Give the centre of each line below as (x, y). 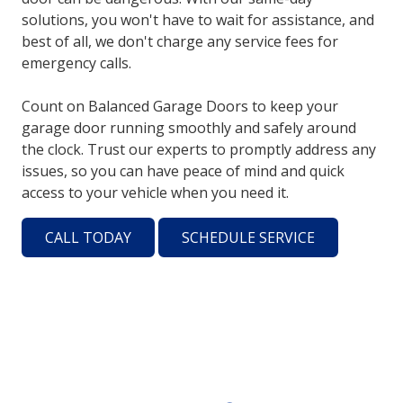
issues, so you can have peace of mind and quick (183, 170)
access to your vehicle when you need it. (155, 192)
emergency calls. (76, 63)
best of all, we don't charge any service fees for (180, 41)
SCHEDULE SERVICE (248, 238)
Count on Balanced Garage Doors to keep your (180, 106)
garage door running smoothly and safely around (189, 127)
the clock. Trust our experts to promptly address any (199, 149)
